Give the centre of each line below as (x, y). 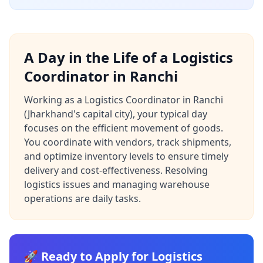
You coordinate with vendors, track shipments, (128, 142)
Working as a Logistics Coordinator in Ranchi (124, 100)
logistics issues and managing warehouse (117, 184)
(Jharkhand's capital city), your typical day (116, 114)
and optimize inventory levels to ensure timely (126, 156)
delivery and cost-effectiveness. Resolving (116, 170)
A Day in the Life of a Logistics (129, 57)
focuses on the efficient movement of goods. (124, 128)
